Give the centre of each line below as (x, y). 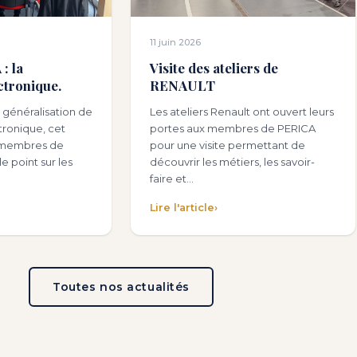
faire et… (172, 179)
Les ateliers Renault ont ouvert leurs (242, 112)
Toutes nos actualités (121, 287)
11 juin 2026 (175, 43)
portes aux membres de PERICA (233, 129)
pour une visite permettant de (228, 145)
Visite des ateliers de (214, 68)
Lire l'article (182, 208)
